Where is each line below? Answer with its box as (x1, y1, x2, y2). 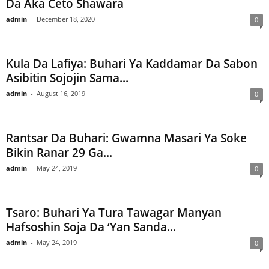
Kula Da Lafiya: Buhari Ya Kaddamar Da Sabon (6, 56, 258, 71)
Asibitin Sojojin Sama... (6, 70, 128, 86)
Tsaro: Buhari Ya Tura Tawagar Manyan (6, 205, 222, 220)
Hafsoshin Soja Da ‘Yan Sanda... (6, 219, 176, 235)
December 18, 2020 (37, 14, 95, 23)
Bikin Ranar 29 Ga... (6, 145, 112, 160)
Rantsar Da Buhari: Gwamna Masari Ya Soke (6, 130, 247, 146)
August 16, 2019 (37, 89, 85, 98)
